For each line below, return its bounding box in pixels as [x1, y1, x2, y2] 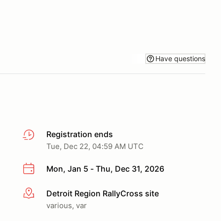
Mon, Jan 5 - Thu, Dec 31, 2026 [46, 164, 164, 174]
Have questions [155, 54, 205, 63]
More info [22, 188, 58, 199]
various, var [46, 200, 87, 210]
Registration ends [46, 129, 113, 139]
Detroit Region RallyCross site [46, 188, 159, 198]
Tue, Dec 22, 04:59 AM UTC [46, 142, 144, 151]
